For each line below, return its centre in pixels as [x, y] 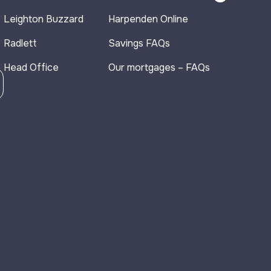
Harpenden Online [148, 19]
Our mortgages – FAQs [159, 67]
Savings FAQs [139, 43]
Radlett [20, 43]
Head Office [31, 67]
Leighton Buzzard [44, 19]
